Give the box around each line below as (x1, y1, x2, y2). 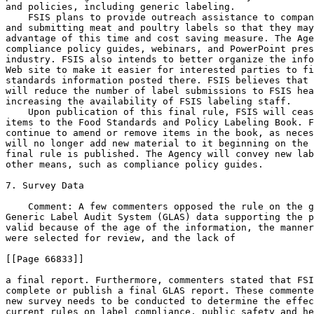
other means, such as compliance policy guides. (6, 159, 264, 170)
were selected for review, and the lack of (6, 233, 235, 243)
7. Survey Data (6, 180, 84, 191)
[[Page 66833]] (6, 254, 84, 264)
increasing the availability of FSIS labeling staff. (6, 96, 292, 107)
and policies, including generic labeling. (6, 1, 235, 12)
